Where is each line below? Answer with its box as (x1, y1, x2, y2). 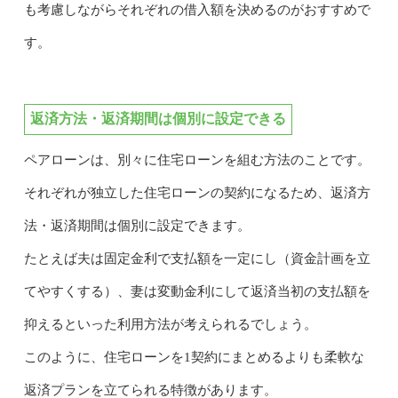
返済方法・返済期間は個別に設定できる (29, 110, 286, 126)
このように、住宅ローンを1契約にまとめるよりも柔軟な (23, 349, 364, 364)
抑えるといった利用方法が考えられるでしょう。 (23, 316, 317, 331)
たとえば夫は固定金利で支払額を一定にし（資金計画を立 (23, 251, 370, 266)
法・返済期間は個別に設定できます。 (23, 218, 251, 233)
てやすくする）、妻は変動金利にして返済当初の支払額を (23, 283, 370, 298)
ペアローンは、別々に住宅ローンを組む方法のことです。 (23, 152, 370, 167)
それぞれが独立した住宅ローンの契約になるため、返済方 (23, 185, 370, 200)
